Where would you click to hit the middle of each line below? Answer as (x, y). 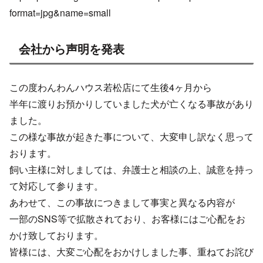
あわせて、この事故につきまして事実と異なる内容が (122, 203)
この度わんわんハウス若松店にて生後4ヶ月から (111, 87)
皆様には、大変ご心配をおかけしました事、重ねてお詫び (131, 252)
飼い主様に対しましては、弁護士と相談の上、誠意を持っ (131, 170)
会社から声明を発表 (72, 49)
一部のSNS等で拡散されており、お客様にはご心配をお (127, 219)
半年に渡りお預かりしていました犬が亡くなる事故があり (131, 104)
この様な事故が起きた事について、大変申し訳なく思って (131, 137)
